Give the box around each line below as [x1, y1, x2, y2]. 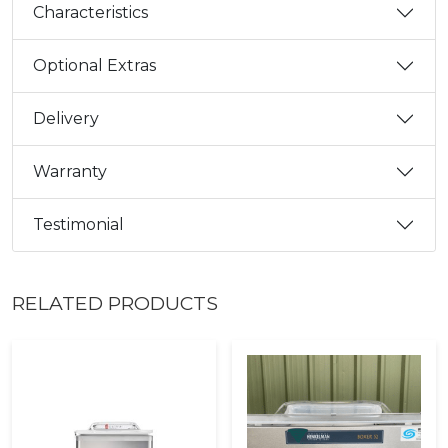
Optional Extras [33, 56, 156, 76]
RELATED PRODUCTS [12, 290, 218, 315]
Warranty [33, 162, 107, 182]
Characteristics [33, 3, 148, 23]
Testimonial [33, 215, 124, 235]
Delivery [33, 109, 99, 129]
